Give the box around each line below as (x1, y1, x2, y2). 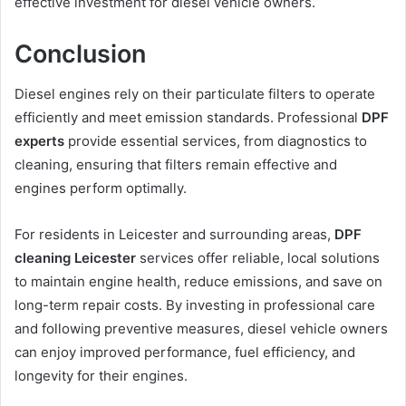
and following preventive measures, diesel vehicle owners (14, 320, 388, 338)
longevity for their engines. (14, 367, 188, 385)
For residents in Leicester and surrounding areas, (14, 226, 334, 244)
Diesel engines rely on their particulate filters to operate (14, 85, 375, 103)
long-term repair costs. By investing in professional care (14, 296, 375, 314)
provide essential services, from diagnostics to (64, 132, 367, 150)
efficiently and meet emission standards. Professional (14, 109, 362, 127)
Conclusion (14, 38, 146, 69)
